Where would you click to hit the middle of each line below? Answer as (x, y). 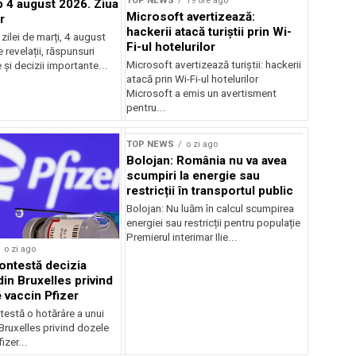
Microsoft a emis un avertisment (202, 93)
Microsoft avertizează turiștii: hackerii (214, 64)
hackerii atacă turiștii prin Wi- (209, 31)
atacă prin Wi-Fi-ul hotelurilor (193, 79)
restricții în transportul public (210, 190)
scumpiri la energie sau (193, 175)
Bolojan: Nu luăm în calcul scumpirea (211, 208)
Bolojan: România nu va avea (207, 160)
